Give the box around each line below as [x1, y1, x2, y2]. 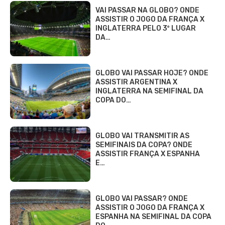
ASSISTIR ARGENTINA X [95, 77, 177, 86]
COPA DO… [95, 95, 131, 104]
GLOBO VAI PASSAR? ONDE [95, 194, 188, 203]
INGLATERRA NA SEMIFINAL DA [95, 86, 203, 95]
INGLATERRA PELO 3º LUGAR [95, 24, 196, 33]
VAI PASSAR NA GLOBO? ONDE [95, 6, 199, 15]
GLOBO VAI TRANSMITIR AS [95, 131, 189, 140]
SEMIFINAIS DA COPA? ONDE [95, 140, 192, 149]
